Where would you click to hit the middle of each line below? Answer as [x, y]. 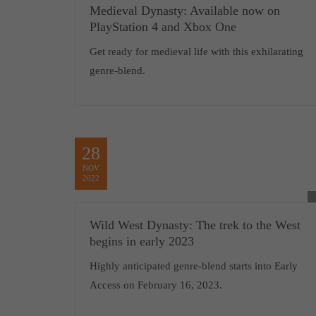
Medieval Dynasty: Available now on [184, 11]
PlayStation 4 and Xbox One [163, 27]
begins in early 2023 [141, 241]
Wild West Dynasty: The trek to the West [195, 225]
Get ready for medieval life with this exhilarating [196, 51]
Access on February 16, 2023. [156, 285]
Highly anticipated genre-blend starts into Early [193, 266]
